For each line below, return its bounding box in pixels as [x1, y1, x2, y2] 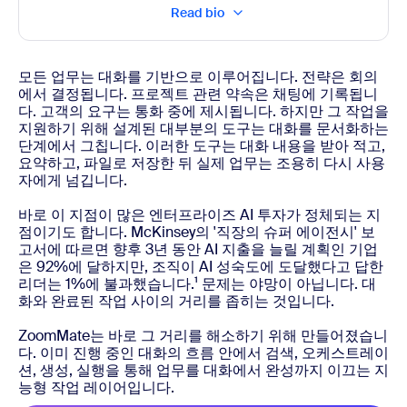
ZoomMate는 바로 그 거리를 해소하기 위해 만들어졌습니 [18, 325, 388, 345]
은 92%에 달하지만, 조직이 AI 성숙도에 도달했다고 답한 [18, 256, 383, 276]
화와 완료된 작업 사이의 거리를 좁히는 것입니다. [18, 291, 334, 311]
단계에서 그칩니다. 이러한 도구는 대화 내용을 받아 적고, [18, 135, 385, 155]
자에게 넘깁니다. [18, 170, 127, 190]
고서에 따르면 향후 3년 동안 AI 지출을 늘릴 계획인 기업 [18, 239, 378, 259]
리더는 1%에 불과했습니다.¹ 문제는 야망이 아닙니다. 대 [18, 273, 376, 293]
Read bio [170, 4, 224, 21]
